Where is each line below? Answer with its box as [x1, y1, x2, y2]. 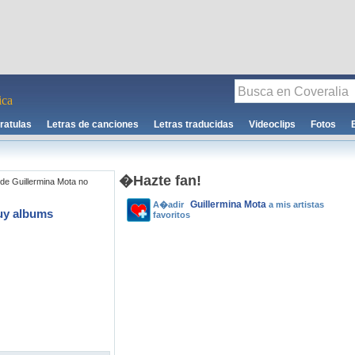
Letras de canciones [47, 119, 139, 130]
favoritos [153, 210, 190, 219]
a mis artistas [266, 200, 324, 209]
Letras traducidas [154, 119, 234, 130]
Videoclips [249, 119, 296, 130]
